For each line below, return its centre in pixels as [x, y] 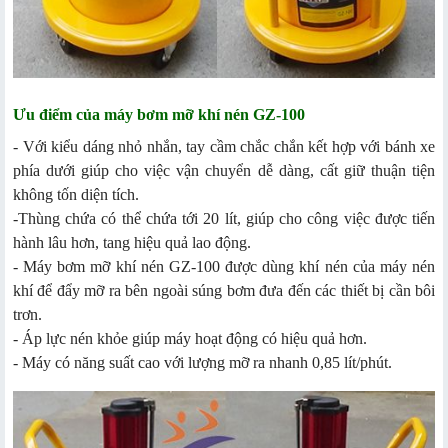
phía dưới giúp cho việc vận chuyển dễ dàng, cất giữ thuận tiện [224, 171]
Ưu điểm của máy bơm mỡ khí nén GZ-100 [159, 115]
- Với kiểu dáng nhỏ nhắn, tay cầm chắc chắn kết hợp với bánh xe [224, 147]
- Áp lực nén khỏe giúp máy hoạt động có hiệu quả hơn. [190, 339]
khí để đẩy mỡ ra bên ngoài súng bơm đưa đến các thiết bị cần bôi [224, 291]
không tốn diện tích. [76, 195]
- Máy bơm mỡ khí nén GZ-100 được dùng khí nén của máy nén [224, 267]
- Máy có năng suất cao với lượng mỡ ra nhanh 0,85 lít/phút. [202, 363]
